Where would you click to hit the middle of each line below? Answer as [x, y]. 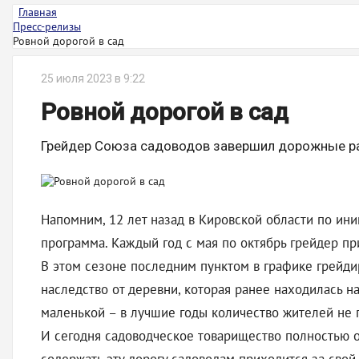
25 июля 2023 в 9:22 [93, 79]
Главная [38, 12]
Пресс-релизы [47, 26]
